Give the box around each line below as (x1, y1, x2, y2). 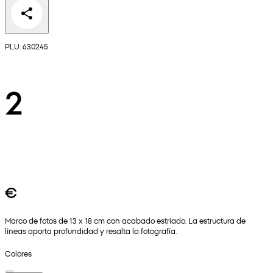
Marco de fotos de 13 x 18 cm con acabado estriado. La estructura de (5, 215, 246, 226)
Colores (5, 247, 32, 258)
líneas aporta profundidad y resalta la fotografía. (5, 225, 177, 236)
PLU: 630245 (5, 41, 48, 52)
